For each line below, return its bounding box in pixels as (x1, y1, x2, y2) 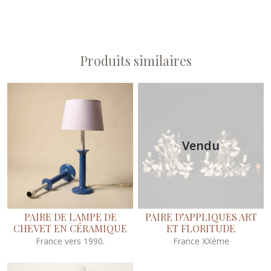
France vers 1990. (36, 235, 105, 247)
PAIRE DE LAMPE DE (24, 210, 117, 223)
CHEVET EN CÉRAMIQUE (13, 221, 127, 235)
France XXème (172, 235, 229, 247)
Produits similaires (79, 51, 192, 69)
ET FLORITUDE (166, 221, 235, 235)
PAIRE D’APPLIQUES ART (145, 210, 257, 223)
